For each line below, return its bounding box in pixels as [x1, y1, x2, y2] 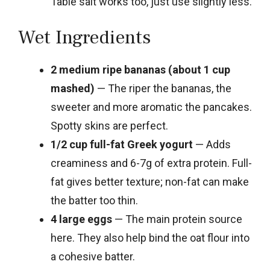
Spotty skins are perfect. [51, 119, 168, 132]
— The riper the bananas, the [95, 81, 231, 95]
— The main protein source [112, 212, 242, 225]
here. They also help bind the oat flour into [51, 231, 250, 244]
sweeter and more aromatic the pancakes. [51, 100, 252, 113]
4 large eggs [51, 212, 112, 225]
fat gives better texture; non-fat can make [51, 175, 249, 188]
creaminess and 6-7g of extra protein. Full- [51, 156, 252, 169]
